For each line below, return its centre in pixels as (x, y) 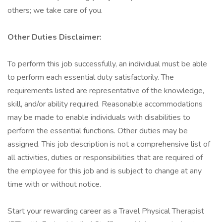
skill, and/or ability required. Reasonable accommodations (105, 104)
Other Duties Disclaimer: (55, 37)
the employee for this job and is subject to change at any (105, 171)
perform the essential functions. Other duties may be (98, 131)
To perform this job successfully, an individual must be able (107, 64)
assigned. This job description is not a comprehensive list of (109, 144)
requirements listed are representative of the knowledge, (106, 91)
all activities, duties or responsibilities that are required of (105, 158)
